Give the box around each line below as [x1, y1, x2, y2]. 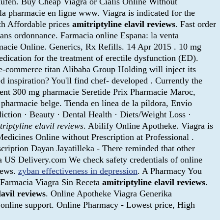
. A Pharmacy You [137, 165, 202, 176]
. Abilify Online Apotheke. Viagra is [83, 120, 213, 131]
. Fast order [175, 19, 216, 29]
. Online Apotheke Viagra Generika [46, 188, 172, 198]
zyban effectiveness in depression [18, 165, 137, 176]
